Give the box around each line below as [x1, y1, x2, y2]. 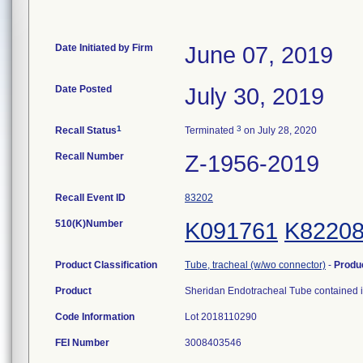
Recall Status [55, 125, 117, 136]
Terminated [185, 125, 237, 136]
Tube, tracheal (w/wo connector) [185, 259, 326, 271]
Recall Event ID [55, 192, 126, 203]
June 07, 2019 [185, 42, 333, 68]
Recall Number [55, 151, 124, 162]
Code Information [55, 311, 135, 322]
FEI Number [55, 337, 109, 348]
